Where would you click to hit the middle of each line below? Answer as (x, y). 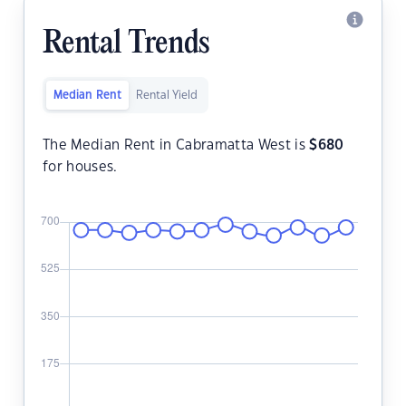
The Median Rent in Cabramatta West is (176, 146)
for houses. (80, 168)
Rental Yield (167, 96)
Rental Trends (126, 45)
